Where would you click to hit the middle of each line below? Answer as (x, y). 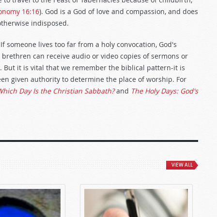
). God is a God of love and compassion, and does (119, 11)
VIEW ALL (182, 165)
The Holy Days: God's (164, 91)
